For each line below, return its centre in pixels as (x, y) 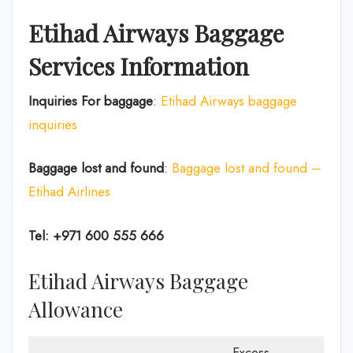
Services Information (139, 66)
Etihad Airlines (69, 191)
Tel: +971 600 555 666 (96, 235)
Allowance (76, 309)
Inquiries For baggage (91, 100)
